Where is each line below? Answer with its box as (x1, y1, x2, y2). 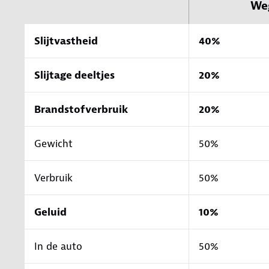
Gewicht (34, 136, 73, 150)
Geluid (34, 205, 67, 219)
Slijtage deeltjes (34, 68, 115, 82)
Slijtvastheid (34, 34, 98, 47)
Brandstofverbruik (34, 102, 128, 116)
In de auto (34, 239, 82, 253)
